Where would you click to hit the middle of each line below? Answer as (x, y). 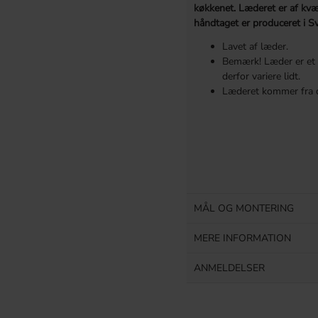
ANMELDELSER (229, 268)
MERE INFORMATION (242, 238)
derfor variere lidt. (261, 77)
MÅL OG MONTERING (243, 208)
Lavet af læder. (255, 47)
